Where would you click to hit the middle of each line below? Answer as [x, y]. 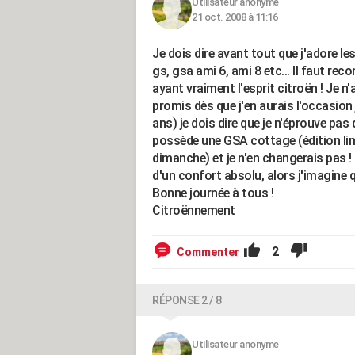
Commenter [208, 252]
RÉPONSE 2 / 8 [187, 300]
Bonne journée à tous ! [213, 193]
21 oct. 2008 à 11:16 [235, 17]
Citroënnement [194, 210]
